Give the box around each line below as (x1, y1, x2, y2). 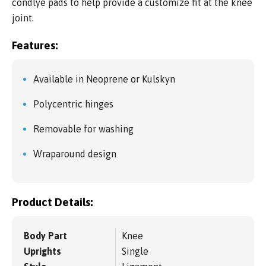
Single (121, 246, 148, 257)
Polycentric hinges (33, 98, 113, 109)
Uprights (24, 246, 61, 257)
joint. (12, 12, 34, 23)
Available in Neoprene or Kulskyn (33, 73, 175, 84)
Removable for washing (33, 123, 134, 134)
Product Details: (12, 196, 93, 209)
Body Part (24, 230, 67, 242)
